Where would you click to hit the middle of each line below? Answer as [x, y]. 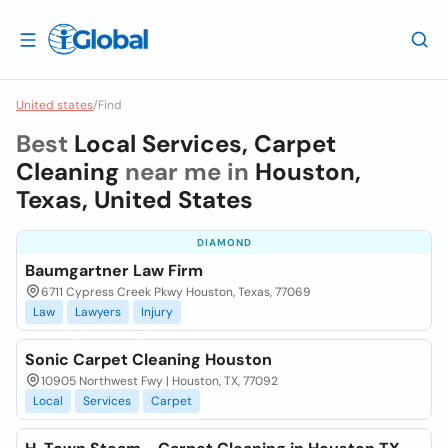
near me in [187, 171]
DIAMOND [224, 242]
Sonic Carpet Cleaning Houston [148, 359]
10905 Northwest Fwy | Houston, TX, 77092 [159, 381]
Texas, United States [134, 199]
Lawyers [98, 312]
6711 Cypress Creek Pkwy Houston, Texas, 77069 [176, 292]
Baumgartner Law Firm [114, 270]
